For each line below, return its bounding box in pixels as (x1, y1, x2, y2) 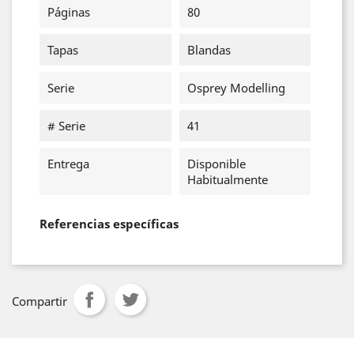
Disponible (186, 156, 246, 171)
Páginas (47, 4, 90, 20)
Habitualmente (186, 171, 268, 187)
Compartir (12, 293, 67, 309)
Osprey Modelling (186, 80, 285, 96)
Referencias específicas (40, 216, 179, 232)
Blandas (186, 42, 231, 58)
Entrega (47, 156, 89, 171)
